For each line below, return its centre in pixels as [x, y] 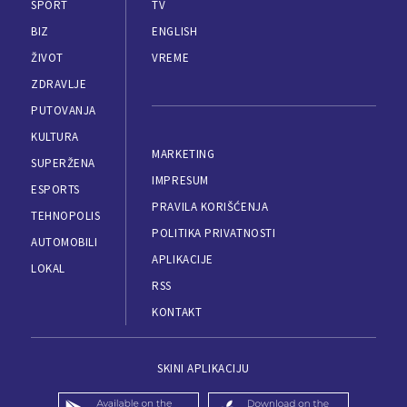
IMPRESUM [180, 181]
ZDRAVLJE [59, 84]
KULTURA [55, 137]
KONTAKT [177, 313]
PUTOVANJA [64, 111]
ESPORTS [55, 190]
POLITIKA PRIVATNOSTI [214, 233]
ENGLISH [175, 32]
